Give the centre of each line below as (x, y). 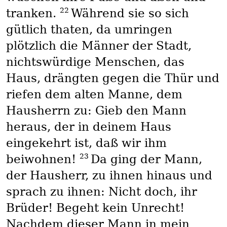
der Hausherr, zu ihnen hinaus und (109, 176)
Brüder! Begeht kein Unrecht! (95, 208)
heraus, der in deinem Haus (88, 127)
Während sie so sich (130, 13)
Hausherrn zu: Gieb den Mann (96, 111)
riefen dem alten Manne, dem (94, 94)
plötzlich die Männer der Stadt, (99, 46)
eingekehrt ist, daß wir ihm (86, 143)
